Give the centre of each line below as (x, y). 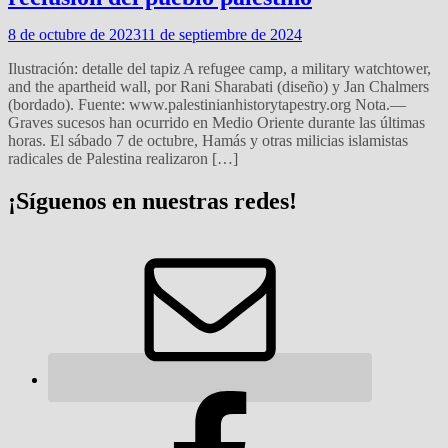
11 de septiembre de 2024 (221, 34)
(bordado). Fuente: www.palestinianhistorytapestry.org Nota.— (207, 104)
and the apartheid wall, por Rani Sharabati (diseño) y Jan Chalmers (218, 86)
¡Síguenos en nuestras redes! (152, 200)
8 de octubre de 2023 (74, 34)
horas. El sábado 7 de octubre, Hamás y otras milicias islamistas (208, 140)
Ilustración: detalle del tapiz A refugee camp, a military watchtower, (219, 68)
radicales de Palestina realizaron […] (123, 158)
